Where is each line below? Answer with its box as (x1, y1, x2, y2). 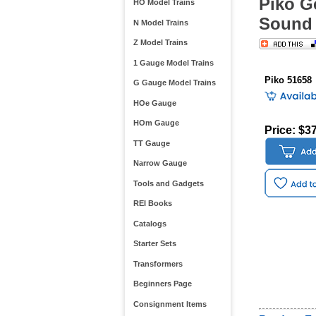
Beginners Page (133, 279, 192, 288)
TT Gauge (133, 138, 170, 147)
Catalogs (133, 219, 166, 228)
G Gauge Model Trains (133, 78, 216, 87)
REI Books (133, 199, 172, 208)
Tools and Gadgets (133, 178, 204, 188)
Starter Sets (133, 239, 176, 248)
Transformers (133, 259, 183, 268)
